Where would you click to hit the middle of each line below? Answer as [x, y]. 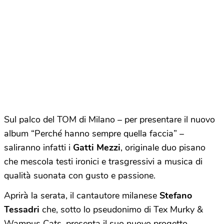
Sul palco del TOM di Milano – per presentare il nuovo [109, 119]
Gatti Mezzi [97, 147]
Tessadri [22, 209]
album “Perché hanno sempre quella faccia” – [94, 133]
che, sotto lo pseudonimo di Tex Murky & [121, 209]
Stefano [176, 195]
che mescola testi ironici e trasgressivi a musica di [103, 161]
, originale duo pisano [163, 147]
